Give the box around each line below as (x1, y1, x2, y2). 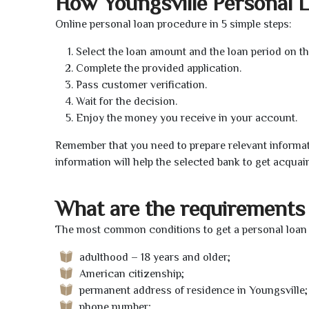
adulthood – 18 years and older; (79, 250, 230, 263)
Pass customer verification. (76, 79, 207, 92)
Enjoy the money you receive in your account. (76, 112, 297, 125)
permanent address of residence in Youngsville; (79, 283, 308, 297)
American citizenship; (79, 267, 184, 280)
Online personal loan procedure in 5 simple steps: (55, 18, 292, 31)
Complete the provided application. (76, 62, 241, 75)
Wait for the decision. (76, 95, 177, 108)
